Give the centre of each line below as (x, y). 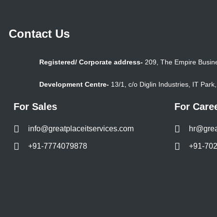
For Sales (35, 107)
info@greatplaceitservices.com (81, 129)
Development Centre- (74, 84)
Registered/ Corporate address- (91, 62)
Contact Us (39, 34)
